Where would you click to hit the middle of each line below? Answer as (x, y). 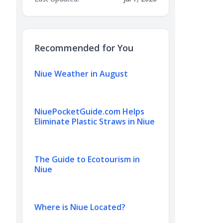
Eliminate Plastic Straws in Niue (95, 121)
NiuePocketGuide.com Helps (89, 111)
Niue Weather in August (81, 74)
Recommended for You (84, 48)
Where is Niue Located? (80, 207)
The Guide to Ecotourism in (87, 159)
